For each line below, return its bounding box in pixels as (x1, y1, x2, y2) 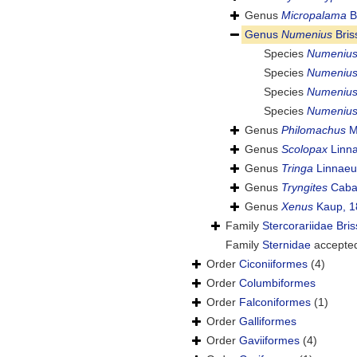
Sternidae (262, 238, 311, 252)
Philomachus (281, 124, 346, 137)
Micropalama (281, 9, 347, 22)
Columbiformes (239, 277, 316, 290)
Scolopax (281, 143, 328, 156)
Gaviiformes (239, 334, 300, 347)
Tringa (281, 162, 313, 175)
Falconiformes (239, 296, 311, 309)
